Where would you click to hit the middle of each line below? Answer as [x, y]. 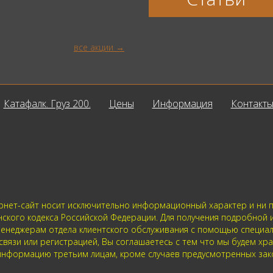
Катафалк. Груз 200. [47, 103]
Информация [182, 103]
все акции [94, 47]
